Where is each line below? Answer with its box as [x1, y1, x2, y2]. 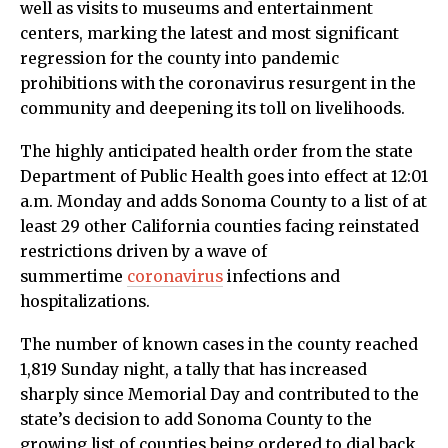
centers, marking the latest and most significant [20, 24, 399, 44]
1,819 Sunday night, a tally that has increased [20, 360, 367, 380]
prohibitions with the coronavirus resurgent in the [20, 74, 416, 94]
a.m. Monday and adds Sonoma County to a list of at [20, 192, 427, 212]
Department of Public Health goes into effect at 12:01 [20, 167, 428, 187]
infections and [223, 267, 340, 287]
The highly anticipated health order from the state [20, 142, 413, 162]
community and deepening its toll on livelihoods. [20, 99, 405, 119]
